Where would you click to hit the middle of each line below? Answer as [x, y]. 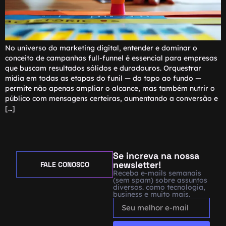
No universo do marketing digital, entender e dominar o [101, 48]
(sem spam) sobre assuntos [160, 180]
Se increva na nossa [156, 155]
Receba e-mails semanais [157, 173]
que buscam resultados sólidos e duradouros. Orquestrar [103, 68]
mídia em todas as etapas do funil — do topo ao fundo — [103, 78]
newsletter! [137, 164]
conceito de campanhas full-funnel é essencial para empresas [111, 58]
